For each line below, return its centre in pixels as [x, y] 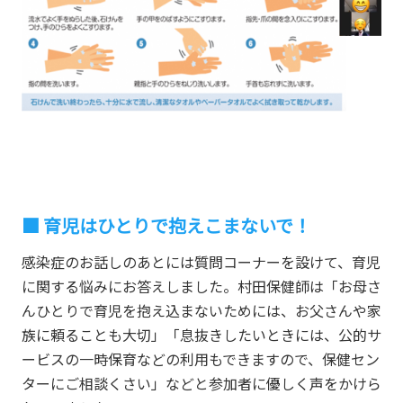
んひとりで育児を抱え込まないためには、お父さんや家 [201, 310]
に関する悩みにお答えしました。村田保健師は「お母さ [201, 286]
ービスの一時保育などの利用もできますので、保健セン [200, 358]
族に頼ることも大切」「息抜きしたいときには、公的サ [201, 334]
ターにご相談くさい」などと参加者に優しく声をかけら [201, 383]
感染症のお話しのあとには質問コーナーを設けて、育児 [201, 261]
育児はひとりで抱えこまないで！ [179, 225]
